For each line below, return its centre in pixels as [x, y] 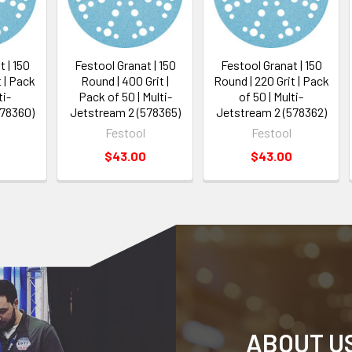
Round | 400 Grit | [125, 80]
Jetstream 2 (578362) [271, 112]
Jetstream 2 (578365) [125, 112]
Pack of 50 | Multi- [125, 96]
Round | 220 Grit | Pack [271, 80]
